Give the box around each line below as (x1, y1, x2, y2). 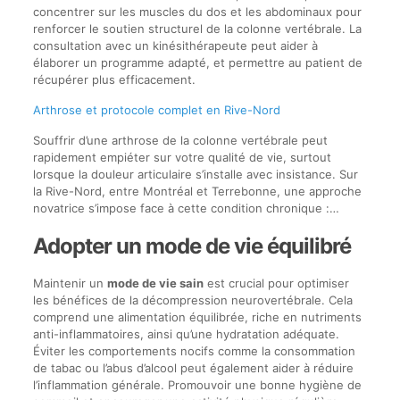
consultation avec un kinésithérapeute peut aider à (32, 38, 318, 53)
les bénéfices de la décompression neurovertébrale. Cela (32, 293, 353, 307)
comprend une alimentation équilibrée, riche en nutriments (32, 310, 362, 324)
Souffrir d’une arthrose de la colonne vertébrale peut (32, 133, 328, 147)
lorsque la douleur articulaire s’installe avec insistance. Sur (32, 167, 358, 181)
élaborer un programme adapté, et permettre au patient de (32, 55, 362, 70)
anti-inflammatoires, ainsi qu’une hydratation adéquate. (32, 327, 339, 341)
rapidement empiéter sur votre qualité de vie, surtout (32, 150, 331, 164)
